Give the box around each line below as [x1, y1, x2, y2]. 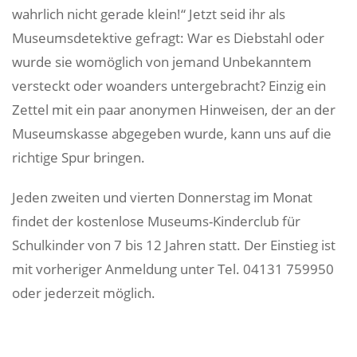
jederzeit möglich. [45, 284, 155, 302]
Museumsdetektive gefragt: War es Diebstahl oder [12, 29, 324, 47]
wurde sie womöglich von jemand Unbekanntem [12, 53, 312, 71]
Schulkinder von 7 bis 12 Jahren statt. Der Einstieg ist [12, 236, 335, 254]
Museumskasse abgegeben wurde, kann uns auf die [12, 124, 331, 143]
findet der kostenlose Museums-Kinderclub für [12, 212, 300, 230]
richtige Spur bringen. [12, 148, 145, 167]
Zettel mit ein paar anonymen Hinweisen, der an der [12, 100, 335, 119]
